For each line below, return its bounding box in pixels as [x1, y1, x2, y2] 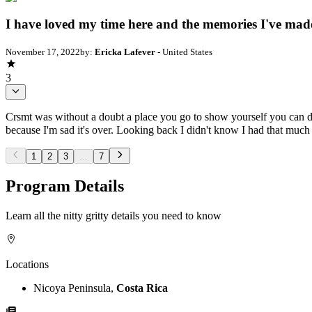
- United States [155, 46, 212, 57]
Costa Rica [116, 282, 168, 295]
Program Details [6, 177, 124, 196]
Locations [6, 258, 49, 271]
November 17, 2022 [6, 46, 80, 57]
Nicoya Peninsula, [33, 282, 116, 295]
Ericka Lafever [95, 46, 155, 57]
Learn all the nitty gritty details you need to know [6, 210, 221, 222]
